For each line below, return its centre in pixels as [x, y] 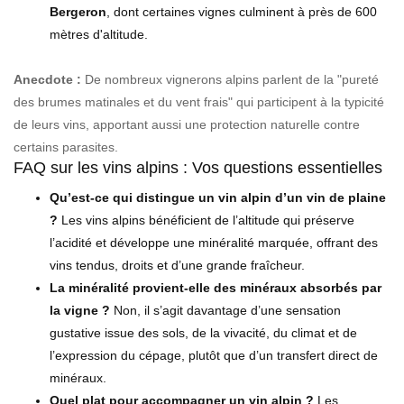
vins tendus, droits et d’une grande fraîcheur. [177, 265]
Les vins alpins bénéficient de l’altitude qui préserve [206, 220]
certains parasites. [66, 147]
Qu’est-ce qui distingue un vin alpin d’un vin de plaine [218, 197]
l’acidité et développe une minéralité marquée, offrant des [214, 242]
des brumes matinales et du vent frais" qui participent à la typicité [199, 101]
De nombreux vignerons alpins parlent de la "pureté [230, 79]
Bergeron [78, 11]
